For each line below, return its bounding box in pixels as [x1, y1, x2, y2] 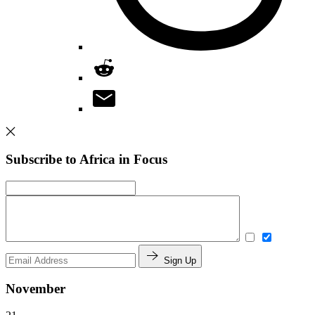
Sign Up [164, 255, 196, 266]
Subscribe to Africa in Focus [6, 152, 167, 167]
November [6, 281, 65, 296]
